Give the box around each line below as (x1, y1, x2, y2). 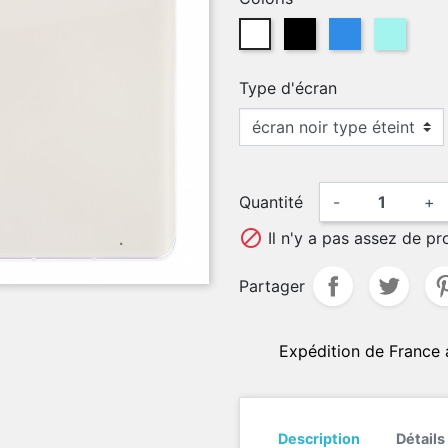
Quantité (239, 192, 303, 212)
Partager (239, 276, 305, 296)
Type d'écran (239, 78, 337, 98)
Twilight (376, 18, 435, 38)
